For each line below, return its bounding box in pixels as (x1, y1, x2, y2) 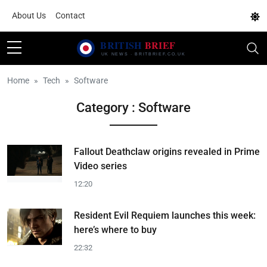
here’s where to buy (74, 224, 157, 235)
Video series (74, 160, 127, 172)
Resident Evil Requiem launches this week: (74, 210, 256, 221)
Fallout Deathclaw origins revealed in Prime (74, 146, 260, 157)
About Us (12, 11, 46, 20)
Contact (55, 11, 85, 20)
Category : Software (76, 100, 191, 115)
